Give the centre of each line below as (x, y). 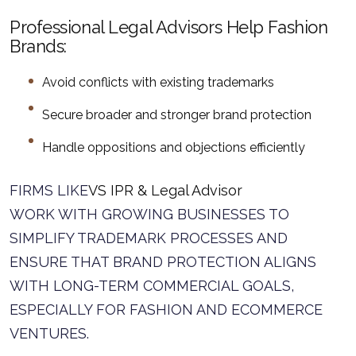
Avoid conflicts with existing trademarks (158, 82)
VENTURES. (49, 333)
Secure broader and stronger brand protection (177, 115)
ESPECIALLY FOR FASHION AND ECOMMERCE (166, 310)
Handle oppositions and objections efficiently (174, 147)
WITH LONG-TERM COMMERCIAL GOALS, (152, 286)
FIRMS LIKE (49, 190)
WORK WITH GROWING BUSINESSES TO (149, 214)
